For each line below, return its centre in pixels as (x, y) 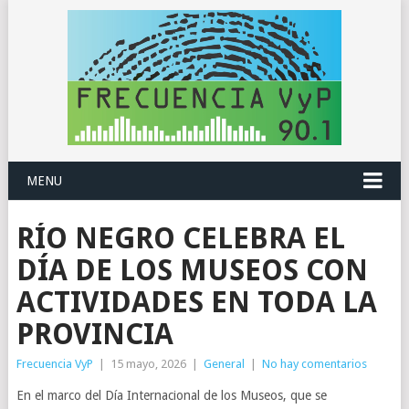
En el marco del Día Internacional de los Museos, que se (171, 395)
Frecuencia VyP (54, 364)
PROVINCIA (94, 334)
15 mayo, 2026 (148, 364)
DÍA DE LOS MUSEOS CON (192, 270)
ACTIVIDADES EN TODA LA (196, 302)
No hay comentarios (314, 364)
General (224, 364)
